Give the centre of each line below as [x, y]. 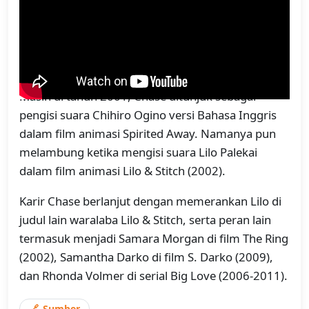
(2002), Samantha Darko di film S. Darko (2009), [146, 257]
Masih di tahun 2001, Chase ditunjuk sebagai [138, 96]
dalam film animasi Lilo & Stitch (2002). [122, 170]
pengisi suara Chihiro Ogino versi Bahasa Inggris [148, 114]
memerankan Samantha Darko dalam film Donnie [151, 48]
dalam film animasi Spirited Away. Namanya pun [148, 133]
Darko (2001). [56, 66]
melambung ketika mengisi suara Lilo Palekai [138, 152]
